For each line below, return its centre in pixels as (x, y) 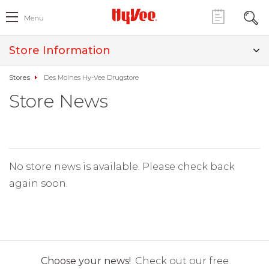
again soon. (38, 183)
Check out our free (182, 261)
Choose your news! (86, 261)
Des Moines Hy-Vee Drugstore (91, 77)
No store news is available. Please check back (122, 167)
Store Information (60, 50)
